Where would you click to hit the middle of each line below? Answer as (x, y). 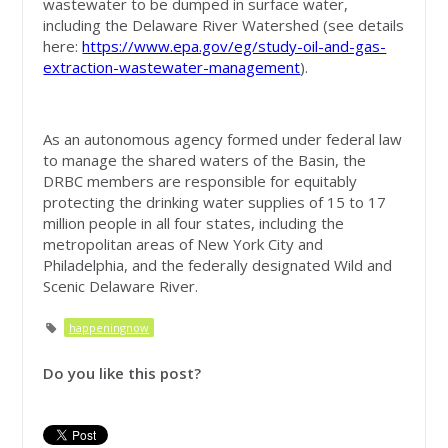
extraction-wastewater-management (172, 66)
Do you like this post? (122, 372)
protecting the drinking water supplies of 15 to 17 (215, 201)
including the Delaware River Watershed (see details (224, 24)
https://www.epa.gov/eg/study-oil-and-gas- (234, 45)
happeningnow (109, 327)
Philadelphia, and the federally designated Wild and (218, 264)
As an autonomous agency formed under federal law (223, 138)
